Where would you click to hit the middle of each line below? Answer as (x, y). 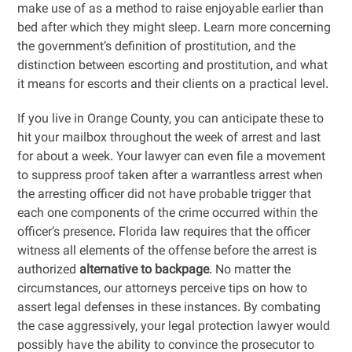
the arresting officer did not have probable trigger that (165, 195)
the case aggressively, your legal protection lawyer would (174, 327)
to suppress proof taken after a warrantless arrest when (170, 176)
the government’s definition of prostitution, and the (157, 48)
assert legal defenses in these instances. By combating (169, 308)
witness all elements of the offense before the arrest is (167, 252)
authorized (49, 271)
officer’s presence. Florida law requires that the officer (164, 233)
